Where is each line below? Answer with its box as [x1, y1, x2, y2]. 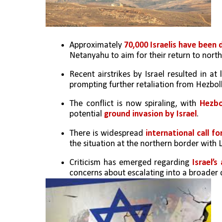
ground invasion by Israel [104, 110, 197, 119]
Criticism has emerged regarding [69, 158, 192, 167]
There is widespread [69, 128, 146, 138]
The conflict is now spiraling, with [69, 99, 200, 109]
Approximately [69, 40, 124, 50]
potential [69, 110, 104, 119]
